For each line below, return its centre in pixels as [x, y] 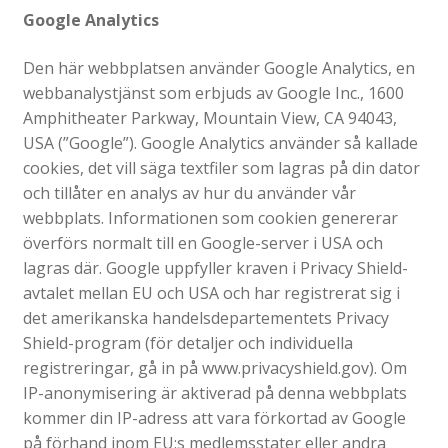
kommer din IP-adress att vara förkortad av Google [214, 417]
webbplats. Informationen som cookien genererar [210, 217]
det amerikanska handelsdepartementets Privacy [205, 317]
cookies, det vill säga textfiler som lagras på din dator [221, 167]
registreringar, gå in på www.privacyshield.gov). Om [214, 367]
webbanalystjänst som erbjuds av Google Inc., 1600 [213, 92]
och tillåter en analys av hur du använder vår [189, 192]
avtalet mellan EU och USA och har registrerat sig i [211, 292]
